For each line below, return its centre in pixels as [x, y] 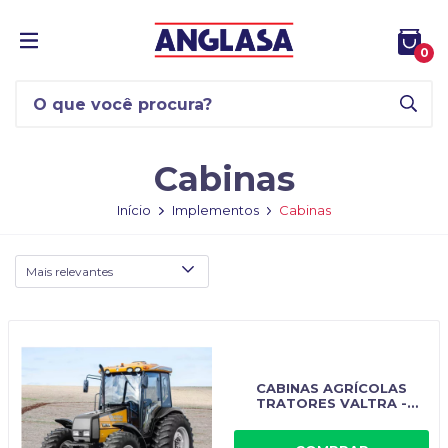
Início [133, 210]
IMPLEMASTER [331, 418]
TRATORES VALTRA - [331, 403]
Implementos [215, 210]
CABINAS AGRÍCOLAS [331, 388]
